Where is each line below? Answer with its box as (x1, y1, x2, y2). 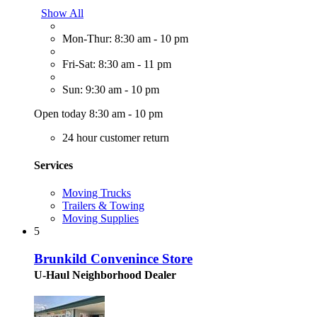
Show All (41, 6, 83, 19)
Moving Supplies (62, 212, 139, 225)
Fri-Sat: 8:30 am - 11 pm (62, 57, 171, 70)
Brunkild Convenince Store (34, 250, 192, 266)
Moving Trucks (62, 187, 131, 200)
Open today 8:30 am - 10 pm (34, 107, 163, 120)
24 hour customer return (62, 131, 169, 144)
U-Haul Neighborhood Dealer (34, 268, 176, 281)
